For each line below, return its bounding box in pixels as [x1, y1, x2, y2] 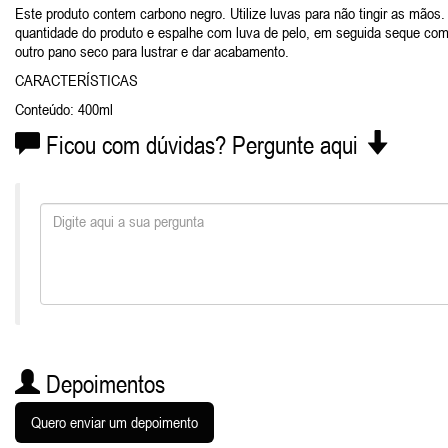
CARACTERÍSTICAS [15, 71, 138, 89]
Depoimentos [40, 370, 165, 398]
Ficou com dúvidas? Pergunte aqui [40, 131, 364, 159]
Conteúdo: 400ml [15, 100, 113, 118]
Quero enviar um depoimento [31, 413, 198, 431]
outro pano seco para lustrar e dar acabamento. [15, 42, 289, 60]
